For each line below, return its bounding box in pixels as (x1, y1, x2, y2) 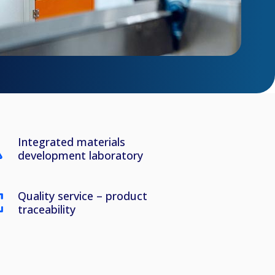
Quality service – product (18, 188, 148, 203)
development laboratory (18, 148, 144, 163)
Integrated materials (18, 134, 126, 149)
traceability (18, 202, 76, 217)
